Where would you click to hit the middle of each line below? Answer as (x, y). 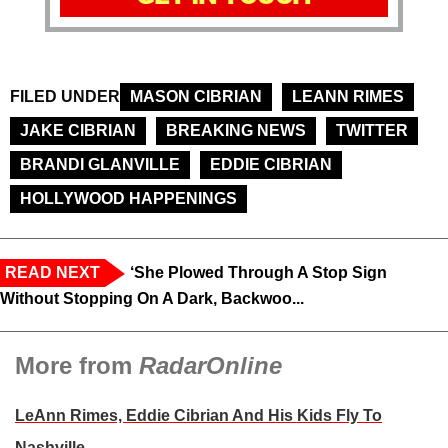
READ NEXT (52, 273)
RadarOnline (210, 366)
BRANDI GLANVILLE (100, 165)
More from (77, 366)
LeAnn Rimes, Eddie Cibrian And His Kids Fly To (198, 416)
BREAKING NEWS (236, 131)
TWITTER (372, 131)
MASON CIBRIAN (196, 97)
